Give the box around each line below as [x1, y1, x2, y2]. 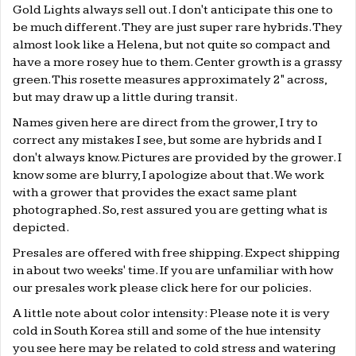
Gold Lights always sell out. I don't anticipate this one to [13, 2, 333, 18]
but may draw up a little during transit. [13, 90, 240, 106]
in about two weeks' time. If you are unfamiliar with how [13, 263, 333, 279]
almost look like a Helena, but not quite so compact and [13, 37, 331, 53]
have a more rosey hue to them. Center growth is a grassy [13, 55, 342, 71]
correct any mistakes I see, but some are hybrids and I [13, 133, 322, 149]
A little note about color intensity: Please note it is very [13, 306, 330, 322]
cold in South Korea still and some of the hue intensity [13, 323, 321, 339]
